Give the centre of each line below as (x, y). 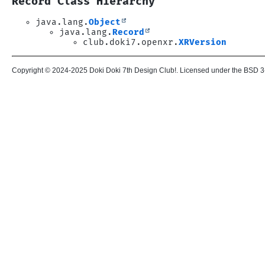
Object (105, 22)
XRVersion (203, 42)
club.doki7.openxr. (131, 42)
